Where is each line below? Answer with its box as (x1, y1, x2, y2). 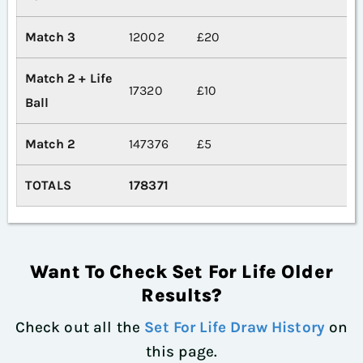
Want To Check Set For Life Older (30, 261, 333, 284)
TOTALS (25, 177, 71, 194)
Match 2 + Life (25, 70, 113, 87)
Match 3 (25, 29, 76, 45)
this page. (145, 343, 218, 361)
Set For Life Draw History (144, 318, 325, 337)
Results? (141, 284, 222, 307)
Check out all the (15, 318, 145, 337)
